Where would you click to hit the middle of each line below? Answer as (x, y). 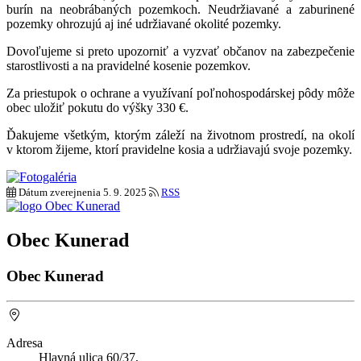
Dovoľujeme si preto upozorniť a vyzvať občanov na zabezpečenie (180, 52)
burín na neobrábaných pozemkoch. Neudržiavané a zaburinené (180, 10)
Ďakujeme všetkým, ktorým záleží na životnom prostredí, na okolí (180, 135)
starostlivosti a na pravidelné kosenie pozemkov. (129, 66)
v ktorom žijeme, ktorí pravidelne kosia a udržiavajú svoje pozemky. (179, 150)
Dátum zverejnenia (60, 193)
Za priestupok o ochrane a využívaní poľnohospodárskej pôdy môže (180, 93)
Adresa (25, 342)
